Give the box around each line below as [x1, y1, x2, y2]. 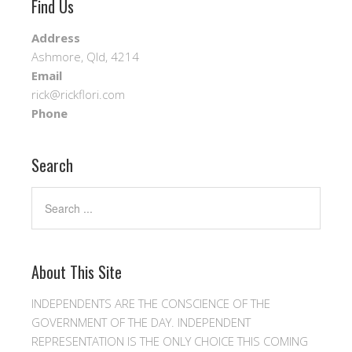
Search [31, 153, 73, 178]
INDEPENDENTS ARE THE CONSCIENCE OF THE [31, 295, 270, 312]
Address [31, 30, 80, 46]
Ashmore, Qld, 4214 [31, 49, 139, 65]
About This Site [31, 260, 122, 284]
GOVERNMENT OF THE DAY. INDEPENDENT [31, 314, 251, 331]
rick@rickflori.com [31, 86, 125, 103]
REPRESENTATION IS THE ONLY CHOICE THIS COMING [31, 333, 308, 350]
